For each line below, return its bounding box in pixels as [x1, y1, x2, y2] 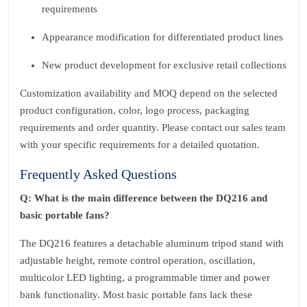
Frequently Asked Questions [20, 167, 177, 182]
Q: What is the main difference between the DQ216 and [20, 193, 267, 204]
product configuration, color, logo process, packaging [20, 105, 249, 116]
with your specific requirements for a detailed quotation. [20, 139, 260, 150]
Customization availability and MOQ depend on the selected [20, 88, 278, 99]
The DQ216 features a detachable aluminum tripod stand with [20, 238, 284, 249]
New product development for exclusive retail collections [42, 60, 286, 71]
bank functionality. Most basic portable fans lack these [20, 289, 252, 300]
